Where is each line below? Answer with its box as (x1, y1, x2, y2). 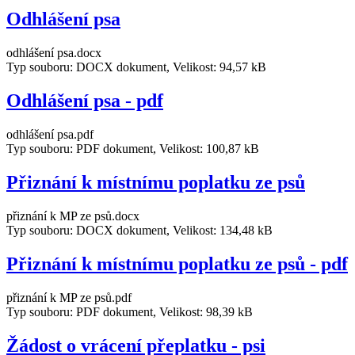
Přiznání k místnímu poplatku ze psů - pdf (6, 253, 348, 274)
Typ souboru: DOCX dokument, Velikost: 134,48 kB (6, 223, 273, 237)
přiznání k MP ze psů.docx (6, 208, 139, 223)
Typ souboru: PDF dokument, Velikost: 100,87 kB (6, 142, 259, 156)
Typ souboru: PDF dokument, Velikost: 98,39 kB (6, 304, 253, 319)
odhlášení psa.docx (6, 46, 101, 60)
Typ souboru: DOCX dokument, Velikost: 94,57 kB (6, 60, 266, 74)
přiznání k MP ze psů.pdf (6, 290, 132, 304)
